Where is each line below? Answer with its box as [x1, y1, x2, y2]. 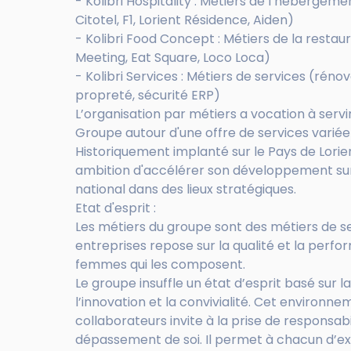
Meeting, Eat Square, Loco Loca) [75, 49, 270, 67]
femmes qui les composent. [75, 255, 245, 274]
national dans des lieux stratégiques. [75, 180, 296, 199]
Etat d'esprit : [75, 199, 156, 218]
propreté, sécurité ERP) [75, 86, 220, 105]
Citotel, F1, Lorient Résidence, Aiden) [75, 11, 294, 30]
